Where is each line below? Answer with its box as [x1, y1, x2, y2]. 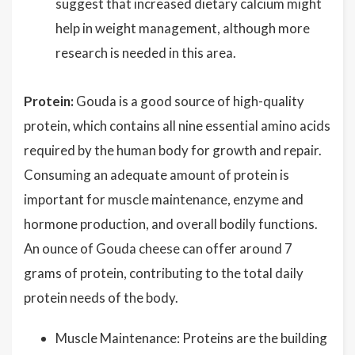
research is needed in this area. [55, 44, 236, 61]
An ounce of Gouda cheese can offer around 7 [24, 240, 292, 257]
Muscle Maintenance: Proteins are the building [55, 330, 327, 346]
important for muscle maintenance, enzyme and [24, 191, 303, 208]
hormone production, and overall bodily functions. [24, 216, 318, 232]
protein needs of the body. [24, 289, 178, 306]
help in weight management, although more [55, 20, 310, 36]
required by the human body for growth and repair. [24, 142, 322, 158]
